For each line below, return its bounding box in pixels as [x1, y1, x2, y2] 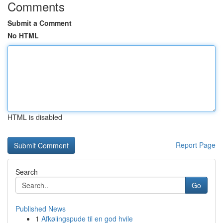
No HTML [7, 30, 39, 40]
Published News [15, 204, 66, 214]
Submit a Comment [7, 18, 72, 28]
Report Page [176, 140, 216, 150]
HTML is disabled [7, 112, 62, 122]
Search [15, 167, 38, 177]
